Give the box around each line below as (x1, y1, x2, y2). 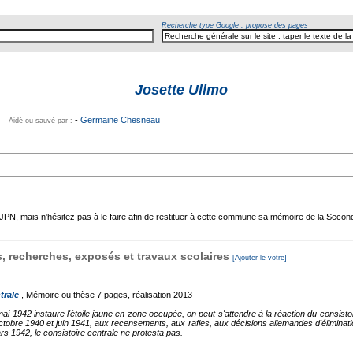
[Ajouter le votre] (232, 254, 287, 262)
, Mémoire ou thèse (19, 290, 95, 299)
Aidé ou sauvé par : (9, 117, 75, 124)
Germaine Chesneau (80, 115, 160, 124)
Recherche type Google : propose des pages (162, 21, 308, 29)
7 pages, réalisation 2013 (97, 290, 192, 299)
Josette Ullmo (134, 82, 228, 98)
